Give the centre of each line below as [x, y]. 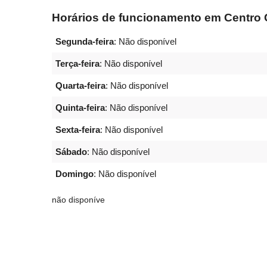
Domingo [74, 174]
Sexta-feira [78, 130]
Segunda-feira [85, 42]
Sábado [71, 152]
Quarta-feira [80, 86]
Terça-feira [77, 64]
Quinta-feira [80, 108]
